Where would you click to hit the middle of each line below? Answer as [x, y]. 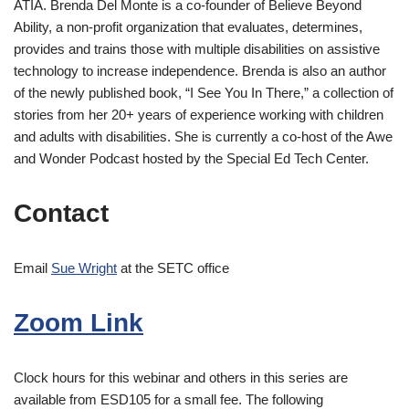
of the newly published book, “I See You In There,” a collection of [204, 92]
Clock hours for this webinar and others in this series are [181, 377]
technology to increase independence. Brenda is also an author [200, 70]
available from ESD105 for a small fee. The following [168, 399]
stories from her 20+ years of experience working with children [199, 114]
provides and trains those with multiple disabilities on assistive [197, 48]
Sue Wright [84, 267]
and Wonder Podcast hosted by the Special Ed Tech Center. [191, 158]
